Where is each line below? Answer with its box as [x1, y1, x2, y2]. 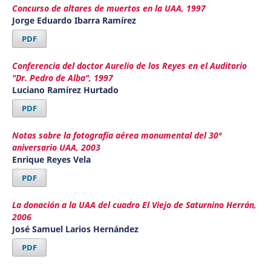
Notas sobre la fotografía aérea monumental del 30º [11, 129, 221, 142]
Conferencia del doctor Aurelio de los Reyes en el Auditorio [11, 60, 247, 72]
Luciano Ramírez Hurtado [11, 84, 119, 96]
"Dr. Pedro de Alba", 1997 [11, 72, 113, 84]
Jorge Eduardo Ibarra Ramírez [11, 15, 136, 27]
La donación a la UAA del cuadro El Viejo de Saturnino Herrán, [11, 199, 256, 211]
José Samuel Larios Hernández [11, 223, 139, 235]
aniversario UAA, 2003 [11, 142, 100, 154]
